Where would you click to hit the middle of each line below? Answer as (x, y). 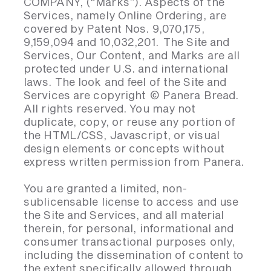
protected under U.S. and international (126, 68)
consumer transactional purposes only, (129, 241)
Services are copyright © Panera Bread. (131, 95)
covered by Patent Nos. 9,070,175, (114, 28)
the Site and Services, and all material (124, 215)
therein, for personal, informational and (129, 228)
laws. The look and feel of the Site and (125, 82)
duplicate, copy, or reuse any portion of (130, 122)
